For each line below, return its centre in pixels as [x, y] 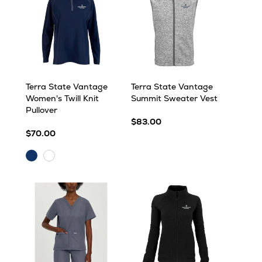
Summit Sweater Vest [174, 98]
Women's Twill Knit [62, 98]
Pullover [42, 110]
